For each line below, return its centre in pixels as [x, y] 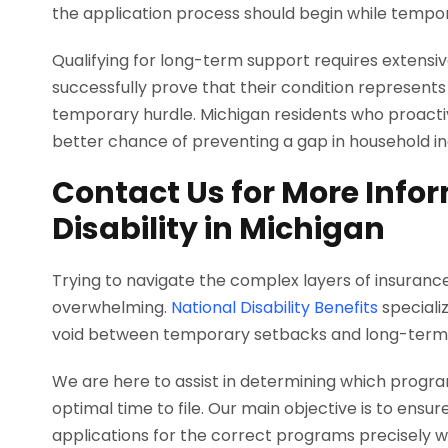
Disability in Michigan [218, 229]
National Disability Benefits [274, 308]
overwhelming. [111, 308]
